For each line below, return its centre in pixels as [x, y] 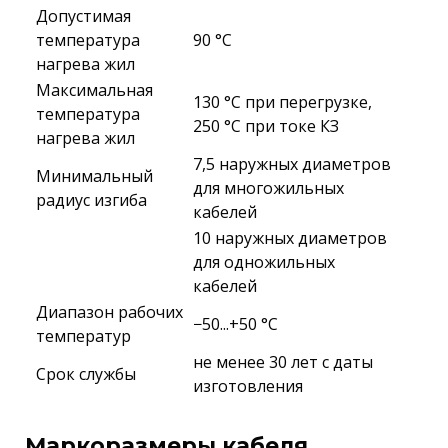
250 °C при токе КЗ [266, 126]
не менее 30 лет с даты [283, 362]
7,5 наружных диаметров [292, 164]
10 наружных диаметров [290, 238]
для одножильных [264, 262]
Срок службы [86, 374]
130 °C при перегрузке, [282, 102]
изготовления [248, 386]
